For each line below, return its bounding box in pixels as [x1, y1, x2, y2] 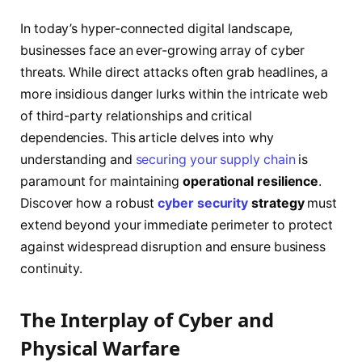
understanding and [20, 152, 136, 168]
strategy [248, 196, 305, 212]
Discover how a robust [20, 196, 158, 212]
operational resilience [182, 174, 319, 190]
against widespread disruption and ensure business [20, 239, 326, 255]
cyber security [158, 196, 249, 212]
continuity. [20, 261, 83, 277]
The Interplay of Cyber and [20, 306, 274, 334]
